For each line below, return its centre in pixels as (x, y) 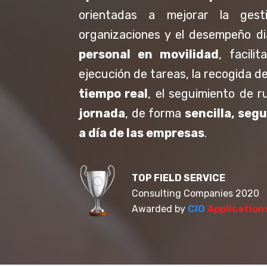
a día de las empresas (142, 133)
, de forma (155, 113)
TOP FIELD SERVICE (178, 178)
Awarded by (159, 209)
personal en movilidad (149, 54)
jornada (102, 113)
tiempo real (114, 94)
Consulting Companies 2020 (195, 193)
